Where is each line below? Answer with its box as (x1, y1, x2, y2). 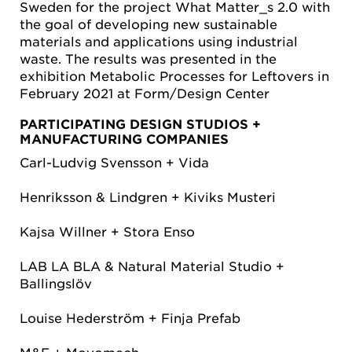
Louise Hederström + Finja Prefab (20, 310, 240, 325)
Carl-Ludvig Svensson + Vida (20, 154, 209, 170)
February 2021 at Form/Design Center (20, 84, 269, 101)
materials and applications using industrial (20, 32, 298, 49)
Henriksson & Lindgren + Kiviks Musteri (20, 189, 276, 204)
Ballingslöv (20, 275, 92, 291)
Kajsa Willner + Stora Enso (20, 223, 195, 239)
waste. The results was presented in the (20, 49, 277, 66)
